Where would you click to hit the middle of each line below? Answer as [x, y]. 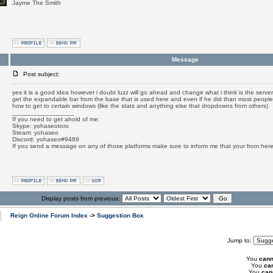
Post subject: [39, 74]
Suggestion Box [120, 215]
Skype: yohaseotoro [40, 126]
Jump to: [240, 240]
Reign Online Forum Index [49, 215]
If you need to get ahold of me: [56, 119]
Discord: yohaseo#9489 [45, 139]
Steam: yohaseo [35, 133]
